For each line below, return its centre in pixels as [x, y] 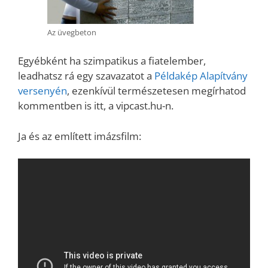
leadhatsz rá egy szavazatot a [86, 76]
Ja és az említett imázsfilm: [80, 136]
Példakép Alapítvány [201, 76]
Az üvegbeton [72, 32]
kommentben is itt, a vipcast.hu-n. [96, 106]
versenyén [42, 91]
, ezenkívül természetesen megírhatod [156, 91]
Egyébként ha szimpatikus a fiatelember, [112, 61]
